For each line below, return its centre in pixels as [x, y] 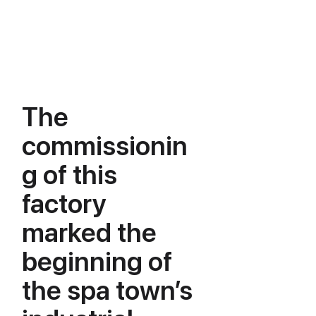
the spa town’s [107, 290]
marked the [89, 232]
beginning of [97, 261]
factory [64, 203]
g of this [69, 175]
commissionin [105, 146]
